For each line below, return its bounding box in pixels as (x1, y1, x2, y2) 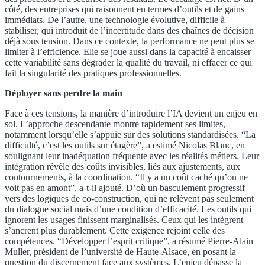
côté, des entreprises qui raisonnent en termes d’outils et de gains (5, 4, 244, 14)
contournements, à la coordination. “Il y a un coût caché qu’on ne (5, 172, 248, 182)
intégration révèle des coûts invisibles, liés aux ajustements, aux (5, 161, 240, 172)
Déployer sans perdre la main (5, 88, 122, 98)
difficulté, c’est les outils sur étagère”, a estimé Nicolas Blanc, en (5, 140, 245, 150)
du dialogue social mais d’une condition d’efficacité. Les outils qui (5, 203, 251, 214)
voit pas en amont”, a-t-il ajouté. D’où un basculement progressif (5, 182, 245, 193)
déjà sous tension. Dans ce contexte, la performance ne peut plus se (5, 35, 254, 46)
